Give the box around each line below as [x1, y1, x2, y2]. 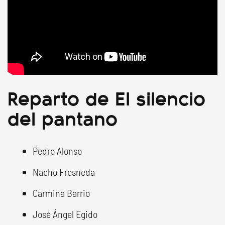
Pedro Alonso [33, 145, 82, 157]
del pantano [8, 103, 118, 132]
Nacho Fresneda [33, 166, 95, 178]
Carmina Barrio [33, 187, 90, 199]
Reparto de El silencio [8, 83, 205, 111]
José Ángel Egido [33, 208, 97, 220]
